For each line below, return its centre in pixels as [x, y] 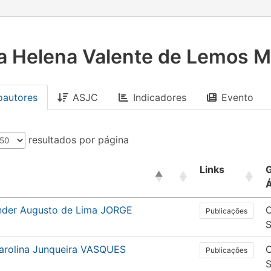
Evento [237, 97]
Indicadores [160, 97]
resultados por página [77, 140]
